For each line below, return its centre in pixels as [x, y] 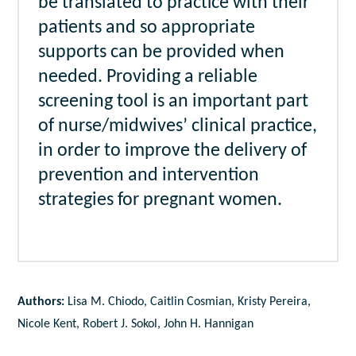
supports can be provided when [162, 53]
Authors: [43, 302]
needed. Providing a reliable [148, 77]
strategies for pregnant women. [161, 201]
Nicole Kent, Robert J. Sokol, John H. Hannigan [136, 325]
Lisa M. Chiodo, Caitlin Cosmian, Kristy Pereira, [190, 302]
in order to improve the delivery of [173, 151]
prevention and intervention [149, 176]
